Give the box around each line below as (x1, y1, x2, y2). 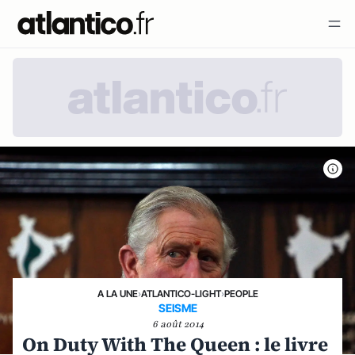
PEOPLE (223, 288, 258, 300)
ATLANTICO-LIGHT (140, 288, 221, 300)
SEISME (158, 301, 197, 315)
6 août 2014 (151, 318, 204, 330)
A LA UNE (97, 288, 138, 300)
